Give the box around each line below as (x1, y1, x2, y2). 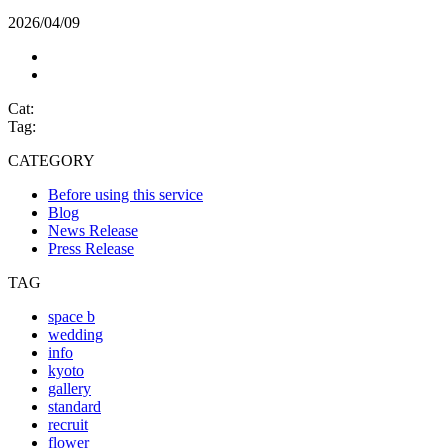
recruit (48, 415, 88, 433)
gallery (48, 379, 91, 397)
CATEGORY (8, 151, 95, 169)
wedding (48, 325, 103, 343)
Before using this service (48, 185, 203, 203)
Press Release (48, 239, 134, 257)
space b (48, 307, 95, 325)
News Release (48, 221, 138, 239)
